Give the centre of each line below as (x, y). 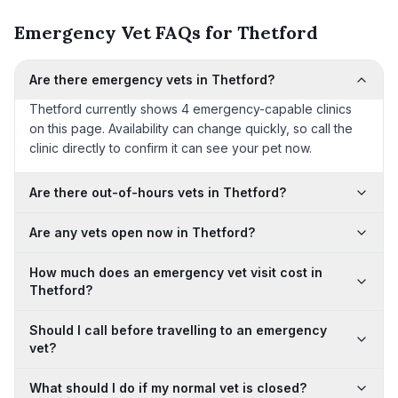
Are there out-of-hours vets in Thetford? (158, 192)
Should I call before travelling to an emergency (178, 330)
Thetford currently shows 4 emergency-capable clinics (191, 109)
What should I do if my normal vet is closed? (168, 388)
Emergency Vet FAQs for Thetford (166, 32)
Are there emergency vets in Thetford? (152, 80)
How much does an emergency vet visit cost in (176, 272)
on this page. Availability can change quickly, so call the (191, 128)
